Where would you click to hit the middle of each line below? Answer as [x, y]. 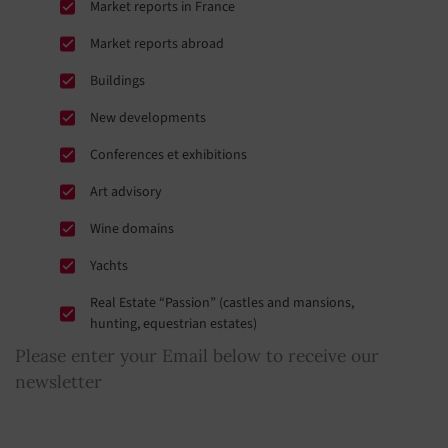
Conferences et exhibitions [168, 154]
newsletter [58, 381]
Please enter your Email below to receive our [197, 355]
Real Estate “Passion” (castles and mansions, [222, 302]
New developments [148, 117]
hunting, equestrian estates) [173, 323]
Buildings [117, 80]
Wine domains [132, 228]
